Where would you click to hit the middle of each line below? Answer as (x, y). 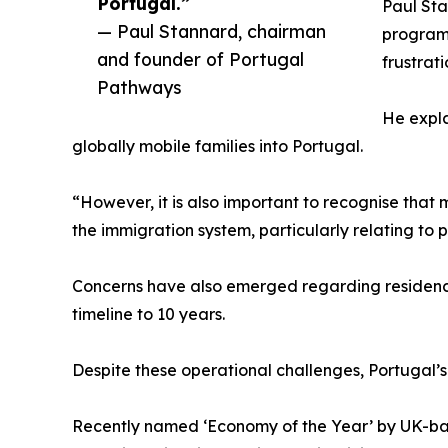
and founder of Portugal (200, 59)
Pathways (139, 87)
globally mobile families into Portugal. (217, 146)
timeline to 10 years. (148, 314)
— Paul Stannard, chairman (211, 31)
